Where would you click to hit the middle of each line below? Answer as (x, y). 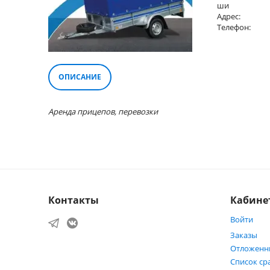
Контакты (74, 200)
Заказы (244, 235)
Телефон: (234, 27)
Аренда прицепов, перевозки (103, 111)
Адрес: (229, 16)
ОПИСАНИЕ (80, 77)
